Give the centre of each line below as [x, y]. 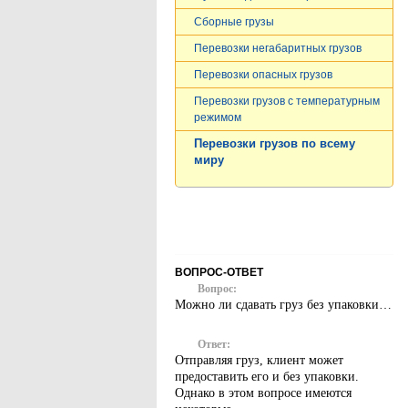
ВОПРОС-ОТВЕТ [219, 272]
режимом [218, 117]
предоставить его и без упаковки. [267, 377]
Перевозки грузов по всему [275, 144]
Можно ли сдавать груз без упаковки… [283, 305]
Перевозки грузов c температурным [287, 101]
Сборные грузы [234, 22]
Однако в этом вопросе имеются [263, 393]
